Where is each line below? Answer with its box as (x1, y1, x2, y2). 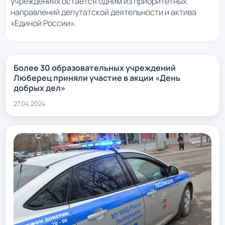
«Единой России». (11, 17, 76, 29)
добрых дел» (14, 82, 65, 93)
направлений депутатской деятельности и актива (11, 6, 196, 18)
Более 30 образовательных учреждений (14, 62, 176, 73)
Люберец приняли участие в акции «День (14, 72, 180, 83)
